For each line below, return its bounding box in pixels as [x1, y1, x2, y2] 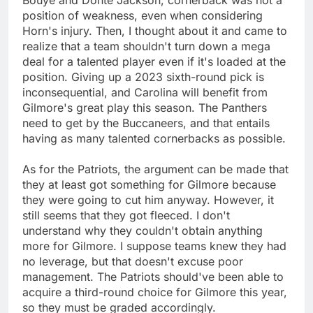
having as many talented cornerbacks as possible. [22, 131, 286, 145]
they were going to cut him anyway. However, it [22, 192, 274, 207]
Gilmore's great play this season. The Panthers [22, 100, 267, 115]
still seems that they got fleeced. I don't [22, 208, 230, 222]
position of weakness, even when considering [22, 8, 263, 22]
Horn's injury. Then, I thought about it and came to [22, 23, 287, 38]
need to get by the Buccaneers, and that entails [22, 115, 270, 130]
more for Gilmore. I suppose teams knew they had [22, 238, 286, 253]
